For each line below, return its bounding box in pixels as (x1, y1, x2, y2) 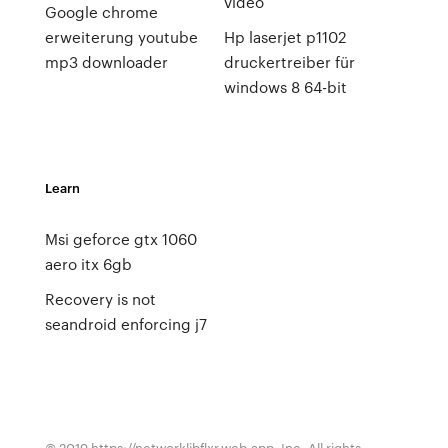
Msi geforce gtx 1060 (44, 228, 197, 250)
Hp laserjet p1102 (223, 26, 346, 48)
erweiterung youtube (44, 26, 198, 48)
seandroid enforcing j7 (44, 313, 207, 335)
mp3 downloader (44, 51, 168, 73)
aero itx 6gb (44, 253, 132, 275)
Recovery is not (44, 288, 156, 310)
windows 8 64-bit (223, 76, 347, 98)
